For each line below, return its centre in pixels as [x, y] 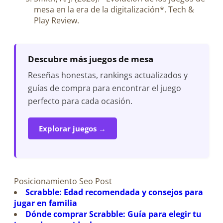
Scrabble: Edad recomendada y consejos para [114, 192]
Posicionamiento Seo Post [63, 181]
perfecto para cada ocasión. [80, 101]
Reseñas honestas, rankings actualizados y [108, 75]
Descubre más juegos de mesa [91, 59]
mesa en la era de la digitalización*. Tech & [114, 10]
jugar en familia [46, 203]
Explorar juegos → [72, 129]
